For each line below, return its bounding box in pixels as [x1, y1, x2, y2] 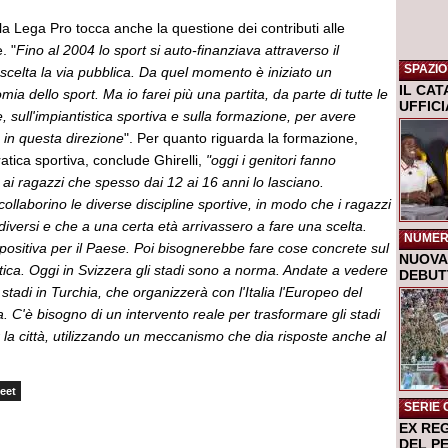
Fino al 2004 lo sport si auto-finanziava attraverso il [16, 42, 339, 58]
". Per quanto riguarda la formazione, [124, 130, 358, 146]
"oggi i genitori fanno [206, 152, 336, 168]
